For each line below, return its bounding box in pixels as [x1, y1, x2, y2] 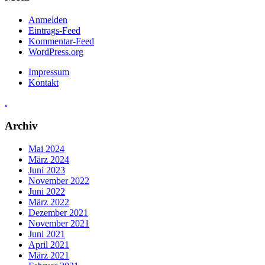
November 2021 [28, 218, 89, 228]
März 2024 [28, 154, 69, 164]
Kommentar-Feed [28, 36, 94, 47]
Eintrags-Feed [28, 25, 80, 36]
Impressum [28, 67, 69, 77]
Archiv [5, 119, 38, 132]
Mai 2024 [28, 143, 64, 154]
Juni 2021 [28, 228, 65, 239]
